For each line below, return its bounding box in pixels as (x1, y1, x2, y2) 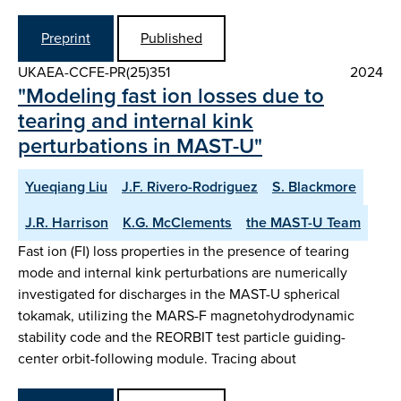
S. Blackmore (272, 175, 356, 197)
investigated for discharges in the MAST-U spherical (18, 283, 340, 304)
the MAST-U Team (246, 211, 361, 233)
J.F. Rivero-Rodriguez (122, 175, 258, 197)
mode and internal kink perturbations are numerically (18, 261, 347, 283)
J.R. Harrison (25, 211, 108, 233)
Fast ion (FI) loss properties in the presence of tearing (18, 240, 349, 261)
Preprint (41, 27, 90, 48)
